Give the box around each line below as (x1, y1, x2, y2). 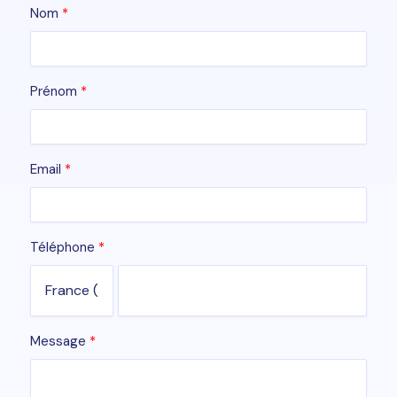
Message (30, 331, 86, 350)
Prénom (30, 82, 77, 100)
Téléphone (30, 237, 95, 256)
